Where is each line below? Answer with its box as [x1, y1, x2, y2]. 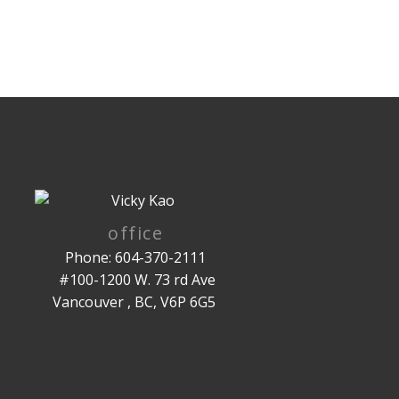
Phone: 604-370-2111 [65, 247, 207, 267]
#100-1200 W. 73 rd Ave [55, 269, 216, 289]
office [107, 220, 164, 245]
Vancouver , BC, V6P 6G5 [52, 291, 219, 312]
